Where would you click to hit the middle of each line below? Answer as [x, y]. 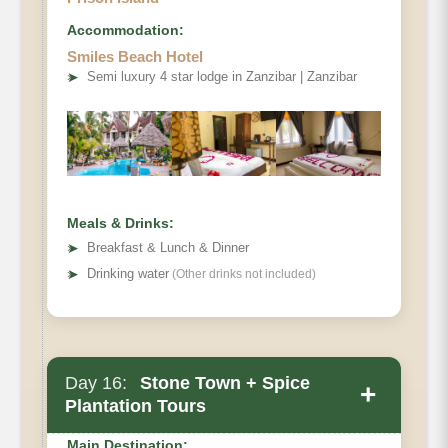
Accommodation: [125, 30]
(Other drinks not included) [242, 274]
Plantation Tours [135, 406]
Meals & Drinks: [120, 223]
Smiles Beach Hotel [135, 57]
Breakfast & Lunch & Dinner [168, 248]
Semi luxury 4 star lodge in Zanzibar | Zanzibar [222, 77]
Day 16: [96, 383]
